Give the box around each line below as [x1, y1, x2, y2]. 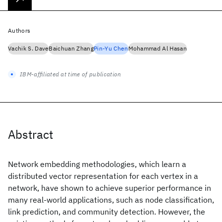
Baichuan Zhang [49, 45, 94, 52]
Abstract [8, 126, 53, 142]
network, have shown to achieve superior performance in [8, 183, 211, 193]
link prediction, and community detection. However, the [8, 207, 205, 217]
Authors [8, 27, 31, 34]
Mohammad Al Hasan [128, 45, 187, 52]
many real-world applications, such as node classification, [8, 195, 214, 205]
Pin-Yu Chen [93, 45, 128, 52]
